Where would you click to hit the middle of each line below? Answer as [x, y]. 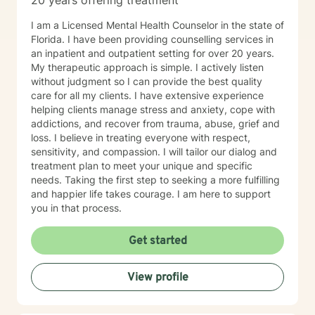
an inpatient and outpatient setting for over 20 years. [153, 53]
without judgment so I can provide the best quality [147, 81]
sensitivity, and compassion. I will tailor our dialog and [154, 152]
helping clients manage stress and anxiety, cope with [153, 109]
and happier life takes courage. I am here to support [151, 194]
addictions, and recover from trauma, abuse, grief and [155, 123]
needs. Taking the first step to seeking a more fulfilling [155, 180]
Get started [157, 241]
